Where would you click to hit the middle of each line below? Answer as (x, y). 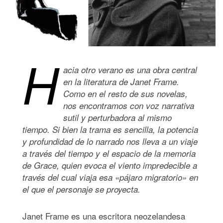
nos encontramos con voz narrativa (129, 106)
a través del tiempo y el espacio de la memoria (109, 154)
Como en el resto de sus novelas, (125, 94)
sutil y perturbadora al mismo (117, 118)
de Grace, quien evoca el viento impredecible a (110, 166)
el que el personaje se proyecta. (84, 189)
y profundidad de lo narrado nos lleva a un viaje (110, 142)
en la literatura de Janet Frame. (121, 82)
